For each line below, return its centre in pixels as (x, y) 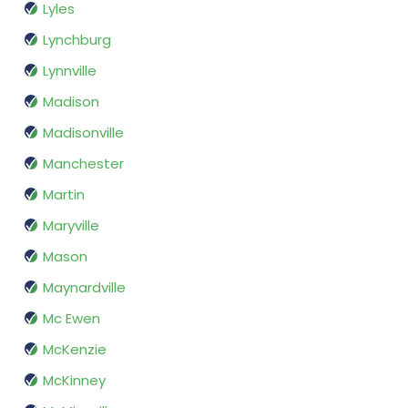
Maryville (71, 226)
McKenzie (75, 350)
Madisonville (83, 133)
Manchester (83, 164)
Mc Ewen (71, 319)
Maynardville (84, 288)
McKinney (74, 381)
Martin (64, 195)
